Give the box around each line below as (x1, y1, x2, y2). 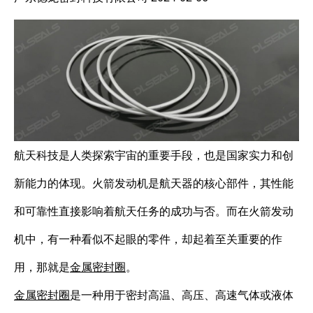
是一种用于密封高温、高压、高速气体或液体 (70, 286, 293, 303)
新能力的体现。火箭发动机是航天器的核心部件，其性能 (14, 175, 293, 191)
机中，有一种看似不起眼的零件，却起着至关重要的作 (14, 231, 282, 247)
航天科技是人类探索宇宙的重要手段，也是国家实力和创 (14, 147, 293, 163)
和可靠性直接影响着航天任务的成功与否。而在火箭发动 (14, 203, 293, 219)
